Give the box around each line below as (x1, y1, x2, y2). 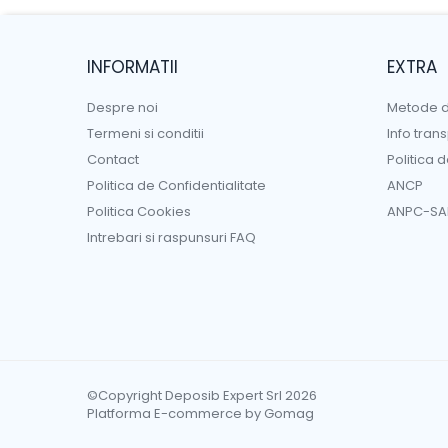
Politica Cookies (87, 202, 191, 221)
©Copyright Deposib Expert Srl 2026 (87, 386, 317, 405)
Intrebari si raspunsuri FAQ (87, 228, 256, 247)
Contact (87, 150, 139, 169)
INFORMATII (87, 55, 178, 79)
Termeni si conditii (87, 124, 204, 143)
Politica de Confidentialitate (87, 176, 266, 195)
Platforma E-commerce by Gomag (87, 404, 314, 423)
